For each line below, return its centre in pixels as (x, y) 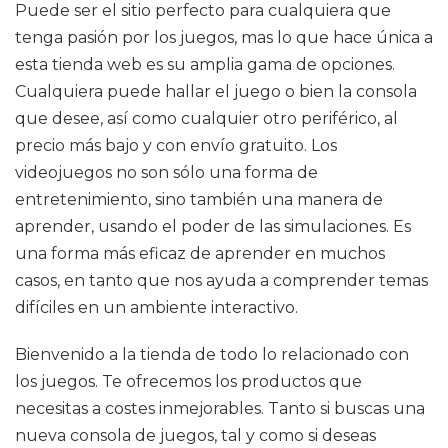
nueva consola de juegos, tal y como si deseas (195, 435)
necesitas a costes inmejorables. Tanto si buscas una (220, 408)
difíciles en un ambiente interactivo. (156, 307)
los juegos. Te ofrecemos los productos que (188, 381)
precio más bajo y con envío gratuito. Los (176, 145)
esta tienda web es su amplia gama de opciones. (205, 64)
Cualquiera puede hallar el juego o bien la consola (216, 91)
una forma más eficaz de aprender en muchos (200, 253)
